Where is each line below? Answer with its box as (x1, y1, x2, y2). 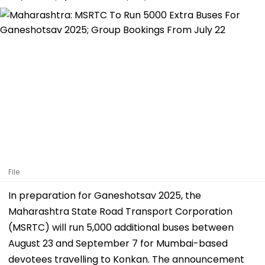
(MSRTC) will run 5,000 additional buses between (8, 220, 234, 234)
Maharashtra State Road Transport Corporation (8, 204, 232, 218)
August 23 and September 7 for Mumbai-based (8, 236, 228, 250)
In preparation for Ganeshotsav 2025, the (8, 188, 201, 202)
